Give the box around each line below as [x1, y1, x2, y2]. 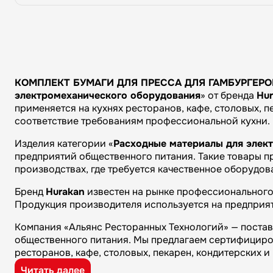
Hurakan [46, 185, 85, 198]
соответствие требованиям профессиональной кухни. [15, 115, 270, 127]
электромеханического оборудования [15, 89, 200, 102]
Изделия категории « [15, 137, 113, 150]
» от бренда [200, 89, 257, 102]
